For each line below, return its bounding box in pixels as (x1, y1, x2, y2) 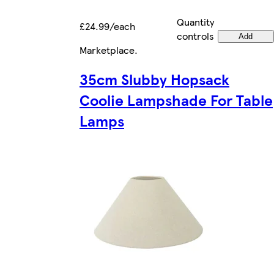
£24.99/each (80, 18, 135, 33)
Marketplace (80, 42, 135, 57)
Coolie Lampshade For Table (80, 89, 273, 111)
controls (177, 28, 214, 43)
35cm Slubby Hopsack (80, 68, 229, 90)
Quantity (177, 14, 214, 29)
